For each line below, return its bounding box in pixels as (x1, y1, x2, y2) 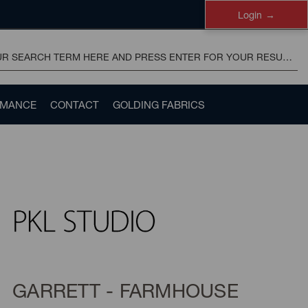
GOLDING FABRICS (113, 98, 205, 111)
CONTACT (50, 98, 99, 111)
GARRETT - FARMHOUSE (12, 279, 239, 302)
